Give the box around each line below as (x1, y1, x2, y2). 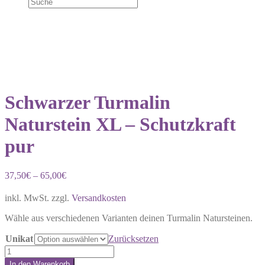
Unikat (5, 233, 33, 244)
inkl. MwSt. (5, 192, 49, 203)
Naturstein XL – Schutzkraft (5, 114, 236, 135)
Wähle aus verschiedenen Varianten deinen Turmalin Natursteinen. (5, 212, 253, 223)
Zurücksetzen (108, 233, 159, 244)
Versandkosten (72, 192, 126, 203)
